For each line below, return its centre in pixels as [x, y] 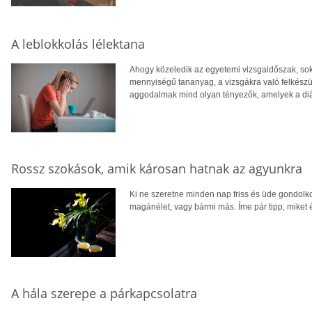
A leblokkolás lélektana [78, 44]
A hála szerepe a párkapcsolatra [104, 293]
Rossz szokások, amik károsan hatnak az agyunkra [157, 168]
